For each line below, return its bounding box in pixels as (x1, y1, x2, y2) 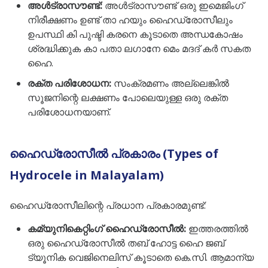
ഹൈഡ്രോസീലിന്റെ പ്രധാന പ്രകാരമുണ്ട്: (10, 199, 206, 212)
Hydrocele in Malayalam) (10, 167, 164, 183)
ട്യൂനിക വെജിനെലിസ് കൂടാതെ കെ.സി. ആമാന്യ (28, 251, 254, 264)
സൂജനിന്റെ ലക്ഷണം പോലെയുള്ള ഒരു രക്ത (28, 91, 228, 104)
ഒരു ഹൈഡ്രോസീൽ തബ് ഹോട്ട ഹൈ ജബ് (28, 236, 224, 249)
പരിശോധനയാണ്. (28, 105, 111, 118)
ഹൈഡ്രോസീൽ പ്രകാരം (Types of (10, 145, 218, 162)
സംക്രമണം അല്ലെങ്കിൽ (111, 77, 229, 90)
